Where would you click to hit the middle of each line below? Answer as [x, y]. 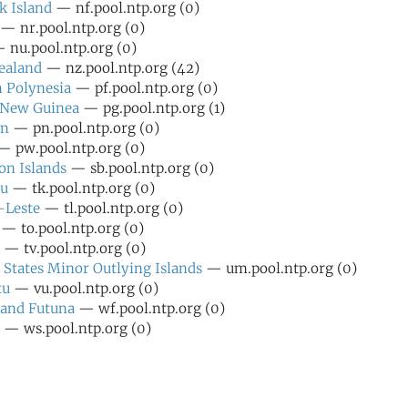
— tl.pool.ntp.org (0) [112, 208]
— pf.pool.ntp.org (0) [144, 88]
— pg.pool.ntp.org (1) [152, 108]
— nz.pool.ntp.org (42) [121, 68]
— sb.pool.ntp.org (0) [140, 168]
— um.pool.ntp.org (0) [280, 268]
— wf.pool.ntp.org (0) [150, 308]
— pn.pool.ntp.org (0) [84, 128]
